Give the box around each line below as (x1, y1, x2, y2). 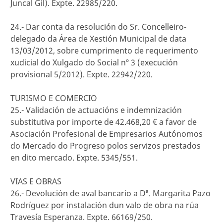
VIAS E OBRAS (10, 176, 61, 187)
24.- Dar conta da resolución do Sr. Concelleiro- (10, 21, 186, 32)
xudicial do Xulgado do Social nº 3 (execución (10, 57, 178, 68)
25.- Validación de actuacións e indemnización (10, 105, 182, 115)
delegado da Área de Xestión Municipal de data (10, 33, 186, 44)
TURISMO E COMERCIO (10, 93, 97, 104)
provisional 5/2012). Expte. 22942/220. (10, 69, 153, 80)
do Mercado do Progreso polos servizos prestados (10, 140, 201, 151)
